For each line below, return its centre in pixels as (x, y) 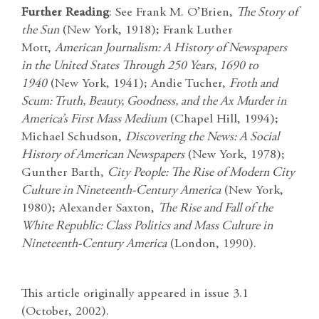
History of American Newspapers (103, 156)
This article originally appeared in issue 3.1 (135, 294)
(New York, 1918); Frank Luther (146, 31)
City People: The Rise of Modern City (201, 173)
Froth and (253, 84)
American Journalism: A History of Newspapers (171, 49)
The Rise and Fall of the (215, 209)
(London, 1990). (211, 245)
